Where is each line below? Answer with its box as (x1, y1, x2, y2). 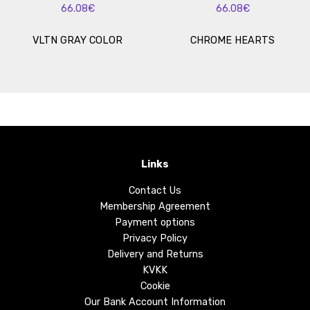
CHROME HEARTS (190, 35, 275, 46)
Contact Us (129, 185, 181, 197)
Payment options (115, 217, 195, 228)
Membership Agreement (100, 201, 210, 212)
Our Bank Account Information (84, 296, 226, 308)
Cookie (140, 280, 170, 292)
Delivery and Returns (107, 248, 203, 260)
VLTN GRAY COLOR (33, 35, 122, 46)
